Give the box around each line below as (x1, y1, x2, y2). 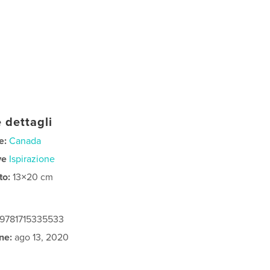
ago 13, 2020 (12, 231, 69, 243)
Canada (9, 135, 42, 147)
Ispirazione (9, 153, 55, 165)
